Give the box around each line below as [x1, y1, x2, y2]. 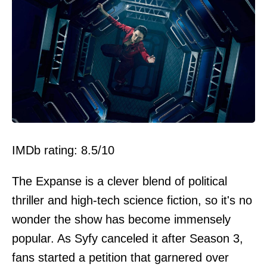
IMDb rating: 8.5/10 [12, 143, 114, 157]
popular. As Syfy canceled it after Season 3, [12, 231, 243, 245]
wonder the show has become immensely [12, 212, 231, 226]
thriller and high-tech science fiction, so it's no [12, 193, 252, 207]
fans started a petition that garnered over [12, 250, 229, 264]
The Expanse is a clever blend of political [12, 174, 227, 188]
